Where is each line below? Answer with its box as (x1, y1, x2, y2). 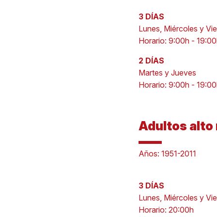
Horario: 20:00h (138, 205, 194, 215)
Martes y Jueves (138, 68, 196, 77)
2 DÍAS (138, 56, 164, 65)
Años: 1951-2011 (138, 149, 196, 158)
